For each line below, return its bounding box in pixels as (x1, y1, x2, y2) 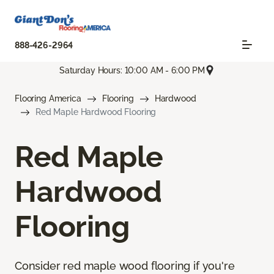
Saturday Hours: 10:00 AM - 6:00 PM (59, 65, 206, 75)
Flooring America (15, 94, 81, 104)
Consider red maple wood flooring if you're (15, 259, 235, 273)
